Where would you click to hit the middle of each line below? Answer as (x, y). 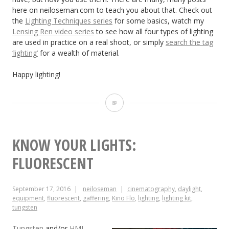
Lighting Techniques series (69, 21)
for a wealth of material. (79, 53)
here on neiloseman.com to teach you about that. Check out (112, 10)
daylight (189, 189)
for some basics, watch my (158, 21)
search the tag (189, 42)
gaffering (96, 198)
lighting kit (177, 198)
